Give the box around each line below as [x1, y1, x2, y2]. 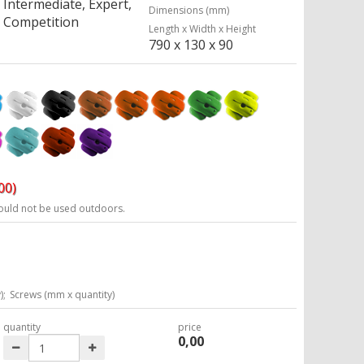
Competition [3, 13, 80, 31]
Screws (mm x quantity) [10, 288, 115, 301]
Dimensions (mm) [149, 3, 230, 17]
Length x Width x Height [149, 22, 257, 36]
